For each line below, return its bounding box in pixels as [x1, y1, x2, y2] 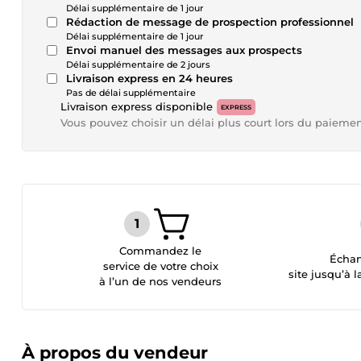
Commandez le [119, 244, 202, 257]
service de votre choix [102, 259, 218, 272]
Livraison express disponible [60, 100, 213, 113]
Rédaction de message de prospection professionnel [66, 15, 354, 28]
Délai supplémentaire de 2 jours [66, 59, 210, 70]
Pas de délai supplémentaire [66, 87, 196, 98]
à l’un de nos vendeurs [99, 275, 222, 288]
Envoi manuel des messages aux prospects [66, 44, 302, 56]
